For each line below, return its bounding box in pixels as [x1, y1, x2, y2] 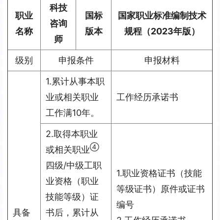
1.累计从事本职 [46, 76, 105, 86]
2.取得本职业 [46, 129, 98, 139]
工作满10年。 [46, 108, 99, 118]
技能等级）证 [46, 192, 99, 202]
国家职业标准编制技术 [117, 10, 206, 21]
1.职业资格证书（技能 [116, 168, 202, 178]
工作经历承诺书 [116, 92, 178, 102]
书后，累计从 [46, 207, 99, 218]
